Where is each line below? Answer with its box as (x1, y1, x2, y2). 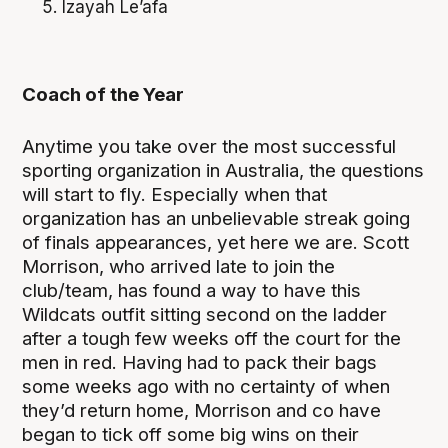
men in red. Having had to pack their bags (22, 351, 378, 375)
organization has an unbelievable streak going (22, 207, 411, 231)
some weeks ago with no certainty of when (22, 375, 391, 399)
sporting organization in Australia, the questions (22, 159, 425, 183)
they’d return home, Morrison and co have (22, 399, 382, 423)
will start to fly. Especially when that (22, 183, 328, 207)
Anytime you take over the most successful (22, 135, 397, 159)
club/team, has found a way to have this (22, 279, 362, 303)
